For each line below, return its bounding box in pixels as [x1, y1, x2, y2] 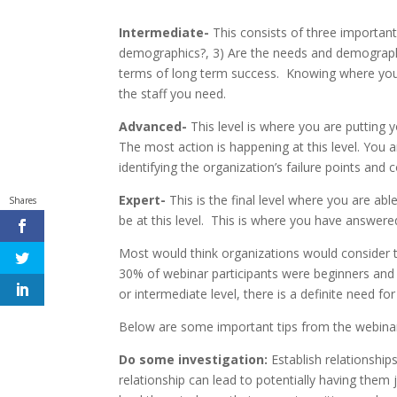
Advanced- [119, 118, 188, 135]
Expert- [119, 191, 167, 208]
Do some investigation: [119, 351, 269, 368]
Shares [8, 194, 36, 206]
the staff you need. [119, 85, 227, 102]
